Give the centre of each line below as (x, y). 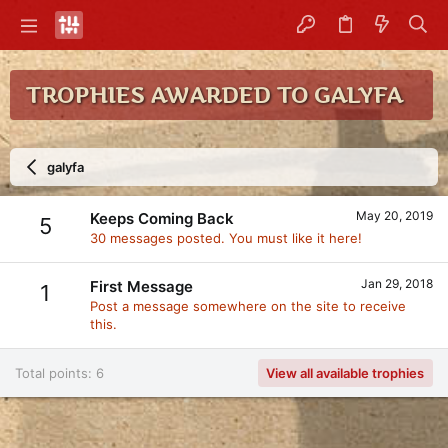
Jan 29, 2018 (397, 283)
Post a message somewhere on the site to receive (248, 305)
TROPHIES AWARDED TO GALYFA (213, 95)
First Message (141, 286)
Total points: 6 (59, 372)
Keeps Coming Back (162, 219)
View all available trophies (345, 372)
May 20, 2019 (394, 216)
